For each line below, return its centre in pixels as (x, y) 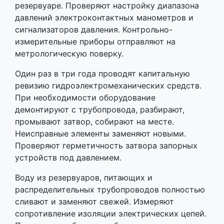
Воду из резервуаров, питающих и (84, 178)
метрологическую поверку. (69, 54)
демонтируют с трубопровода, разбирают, (100, 110)
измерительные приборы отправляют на (95, 42)
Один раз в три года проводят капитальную (102, 74)
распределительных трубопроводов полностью (110, 190)
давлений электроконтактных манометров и (104, 18)
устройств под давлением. (68, 158)
